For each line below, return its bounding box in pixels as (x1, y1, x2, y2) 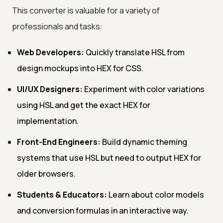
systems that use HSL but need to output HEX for (17, 152, 201, 163)
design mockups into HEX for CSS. (17, 62, 143, 74)
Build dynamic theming (101, 136, 187, 147)
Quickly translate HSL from (84, 46, 185, 58)
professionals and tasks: (12, 20, 103, 32)
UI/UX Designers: (17, 83, 83, 95)
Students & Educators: (17, 189, 107, 200)
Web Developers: (17, 46, 84, 58)
